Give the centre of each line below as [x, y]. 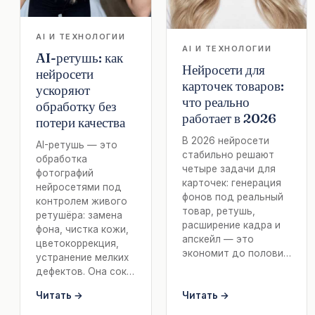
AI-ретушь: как [79, 57]
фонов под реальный [233, 197]
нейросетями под [79, 187]
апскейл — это [218, 239]
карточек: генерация [232, 183]
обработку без [76, 106]
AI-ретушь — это [77, 144]
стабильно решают [228, 155]
